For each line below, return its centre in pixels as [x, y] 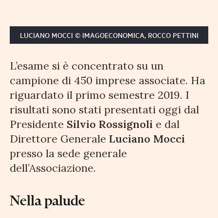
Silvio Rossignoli [110, 124]
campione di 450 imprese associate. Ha [108, 81]
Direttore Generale [59, 139]
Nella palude [47, 201]
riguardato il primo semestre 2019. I [100, 95]
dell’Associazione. [53, 168]
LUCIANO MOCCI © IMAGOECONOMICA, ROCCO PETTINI [109, 35]
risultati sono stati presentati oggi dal [104, 110]
